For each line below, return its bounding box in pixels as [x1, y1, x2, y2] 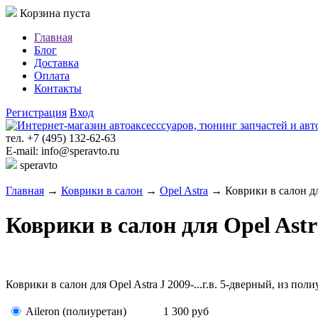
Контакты [34, 82, 82, 94]
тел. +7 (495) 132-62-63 [6, 132, 116, 144]
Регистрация [6, 106, 67, 119]
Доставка [34, 57, 79, 69]
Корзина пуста [17, 7, 90, 19]
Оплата [34, 70, 70, 82]
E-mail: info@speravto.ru [6, 145, 119, 157]
